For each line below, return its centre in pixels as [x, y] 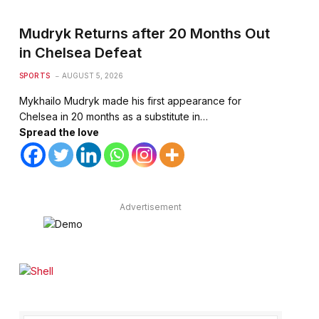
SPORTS [35, 75]
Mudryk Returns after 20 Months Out [144, 33]
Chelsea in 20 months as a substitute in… [113, 116]
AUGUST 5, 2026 [92, 75]
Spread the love [59, 132]
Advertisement [150, 206]
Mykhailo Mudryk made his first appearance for [130, 100]
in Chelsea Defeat [80, 52]
